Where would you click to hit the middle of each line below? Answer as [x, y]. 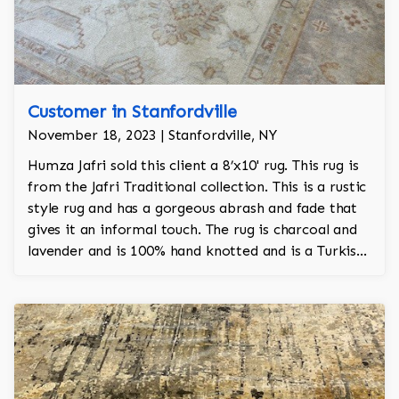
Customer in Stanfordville [132, 112]
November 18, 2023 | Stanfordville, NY [153, 135]
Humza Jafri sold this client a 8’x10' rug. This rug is [193, 166]
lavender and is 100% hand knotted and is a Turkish [196, 251]
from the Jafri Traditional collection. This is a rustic [197, 187]
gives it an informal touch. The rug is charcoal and [192, 230]
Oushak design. [77, 273]
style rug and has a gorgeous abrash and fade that [193, 208]
